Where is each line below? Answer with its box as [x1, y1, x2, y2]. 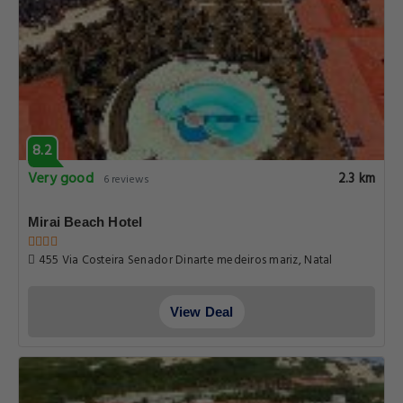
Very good [28, 167, 94, 191]
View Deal [169, 304, 234, 319]
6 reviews [103, 171, 149, 189]
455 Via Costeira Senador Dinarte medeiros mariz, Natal [35, 251, 333, 270]
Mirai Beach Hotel [28, 214, 143, 229]
